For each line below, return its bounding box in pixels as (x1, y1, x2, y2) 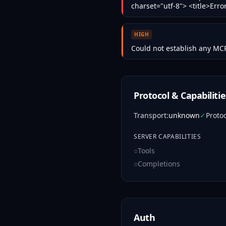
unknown (168, 110, 200, 120)
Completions (138, 159, 180, 168)
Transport (134, 110, 166, 120)
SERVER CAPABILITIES (134, 132, 201, 141)
